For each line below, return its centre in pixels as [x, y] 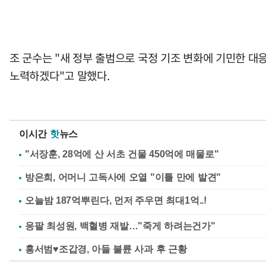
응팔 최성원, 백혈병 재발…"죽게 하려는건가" [120, 226]
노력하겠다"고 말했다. [60, 75]
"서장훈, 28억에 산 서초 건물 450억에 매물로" [122, 154]
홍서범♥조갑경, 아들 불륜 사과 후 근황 [106, 249]
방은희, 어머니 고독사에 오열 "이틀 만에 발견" [123, 177]
